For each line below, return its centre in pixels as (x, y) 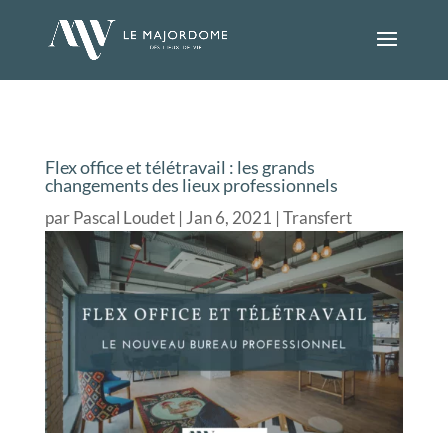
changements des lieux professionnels (191, 185)
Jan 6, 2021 (228, 217)
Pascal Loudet (123, 217)
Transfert (317, 217)
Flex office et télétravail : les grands (179, 167)
